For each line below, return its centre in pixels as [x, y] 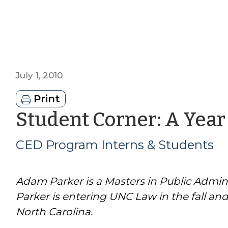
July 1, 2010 [39, 75]
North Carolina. [54, 211]
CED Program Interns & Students [115, 145]
